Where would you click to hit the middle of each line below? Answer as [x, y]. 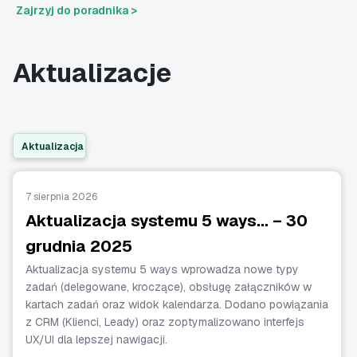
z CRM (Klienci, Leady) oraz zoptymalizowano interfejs [165, 322]
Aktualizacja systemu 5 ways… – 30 [167, 221]
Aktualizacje [92, 73]
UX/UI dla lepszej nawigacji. [96, 340]
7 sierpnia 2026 [61, 197]
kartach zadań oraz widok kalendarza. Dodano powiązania [177, 305]
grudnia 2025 [79, 247]
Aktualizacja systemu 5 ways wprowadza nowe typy [162, 270]
